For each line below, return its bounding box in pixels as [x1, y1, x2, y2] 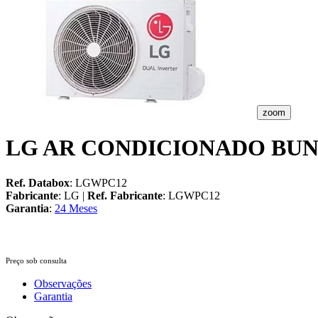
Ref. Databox [6, 176, 70, 189]
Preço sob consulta [6, 256, 67, 265]
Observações [34, 277, 92, 290]
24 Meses [55, 202, 97, 214]
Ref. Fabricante [87, 189, 163, 202]
